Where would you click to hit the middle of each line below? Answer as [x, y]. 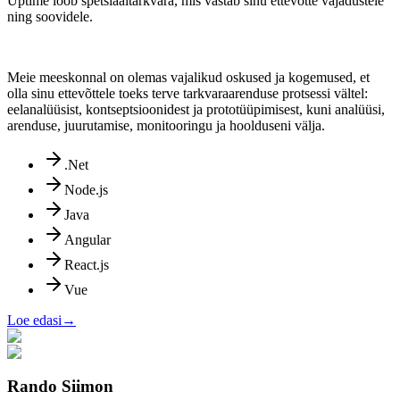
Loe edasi [34, 320]
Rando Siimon [60, 387]
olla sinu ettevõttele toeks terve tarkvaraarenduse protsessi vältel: [187, 93]
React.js [87, 264]
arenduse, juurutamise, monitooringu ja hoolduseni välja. [166, 125]
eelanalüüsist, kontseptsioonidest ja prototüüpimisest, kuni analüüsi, [196, 109]
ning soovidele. [50, 16]
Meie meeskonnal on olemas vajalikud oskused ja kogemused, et [188, 77]
